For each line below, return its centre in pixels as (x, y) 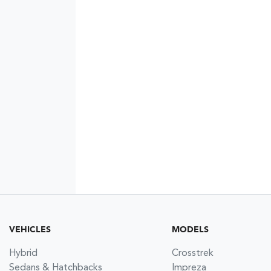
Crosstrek (192, 253)
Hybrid (23, 253)
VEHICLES (30, 230)
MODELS (190, 230)
